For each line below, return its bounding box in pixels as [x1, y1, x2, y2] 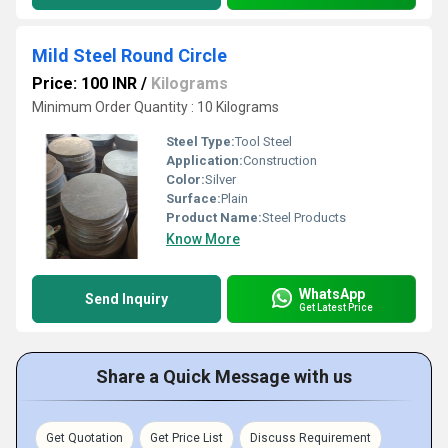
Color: [166, 172, 205, 187]
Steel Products [262, 210, 346, 225]
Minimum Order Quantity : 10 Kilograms [32, 99, 279, 115]
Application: [166, 153, 243, 168]
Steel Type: [166, 134, 235, 149]
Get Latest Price [299, 301, 373, 313]
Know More [166, 231, 240, 247]
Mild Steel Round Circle [32, 45, 227, 66]
